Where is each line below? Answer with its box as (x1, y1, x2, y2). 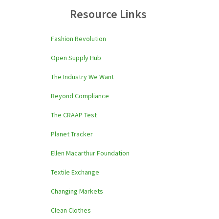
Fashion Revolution (51, 34, 106, 43)
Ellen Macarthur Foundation (51, 149, 130, 157)
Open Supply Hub (51, 53, 101, 62)
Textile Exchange (51, 168, 99, 176)
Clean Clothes (51, 206, 91, 215)
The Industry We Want (51, 72, 114, 81)
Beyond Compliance (51, 91, 109, 100)
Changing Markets (51, 187, 103, 196)
